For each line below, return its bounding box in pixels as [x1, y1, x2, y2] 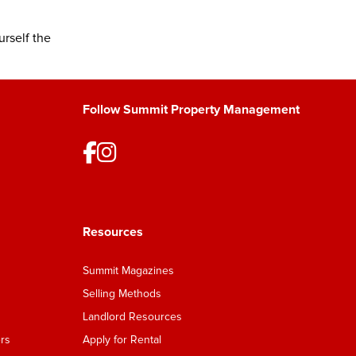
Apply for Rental [83, 333, 161, 346]
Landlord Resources [83, 310, 182, 323]
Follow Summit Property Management [83, 102, 300, 118]
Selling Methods [83, 287, 161, 300]
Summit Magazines [83, 264, 174, 277]
